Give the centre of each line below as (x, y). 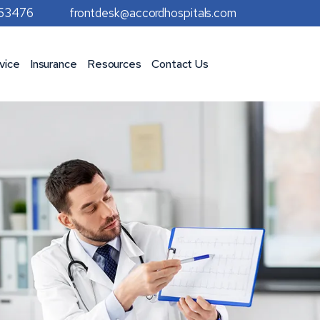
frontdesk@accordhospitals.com (152, 13)
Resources (114, 64)
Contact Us (180, 64)
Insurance (53, 64)
